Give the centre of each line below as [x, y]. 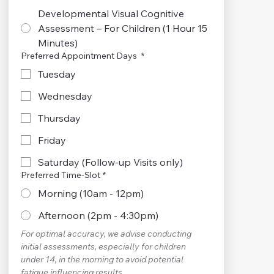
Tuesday [57, 74]
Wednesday [65, 96]
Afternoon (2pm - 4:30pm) [98, 215]
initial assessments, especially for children [103, 246]
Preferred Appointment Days [80, 55]
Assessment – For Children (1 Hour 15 [122, 28]
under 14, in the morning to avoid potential [102, 259]
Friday [52, 140]
